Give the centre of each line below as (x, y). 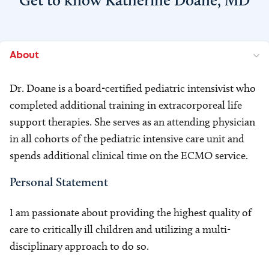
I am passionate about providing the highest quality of (131, 213)
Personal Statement (59, 182)
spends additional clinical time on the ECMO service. (129, 156)
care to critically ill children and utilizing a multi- (120, 229)
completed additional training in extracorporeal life (126, 105)
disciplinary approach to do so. (79, 246)
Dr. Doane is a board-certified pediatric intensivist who (133, 88)
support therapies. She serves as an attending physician (132, 122)
